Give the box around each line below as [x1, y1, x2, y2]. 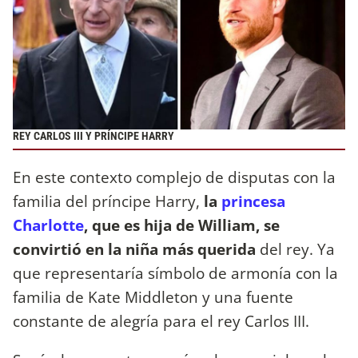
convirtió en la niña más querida [13, 237, 256, 260]
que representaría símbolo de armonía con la [13, 261, 338, 284]
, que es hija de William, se [84, 213, 280, 236]
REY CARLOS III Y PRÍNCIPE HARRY [13, 129, 174, 144]
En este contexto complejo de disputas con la [13, 165, 336, 188]
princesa [221, 189, 285, 212]
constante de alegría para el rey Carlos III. [13, 309, 309, 332]
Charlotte [13, 213, 84, 236]
